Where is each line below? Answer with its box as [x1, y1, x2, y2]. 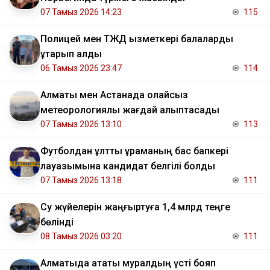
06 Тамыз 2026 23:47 [40, 63, 122, 74]
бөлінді [40, 216, 74, 228]
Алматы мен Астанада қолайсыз [40, 89, 188, 101]
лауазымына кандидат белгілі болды [40, 160, 215, 172]
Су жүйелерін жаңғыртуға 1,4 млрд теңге [40, 201, 230, 213]
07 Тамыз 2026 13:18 [40, 175, 122, 186]
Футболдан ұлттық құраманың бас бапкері [40, 145, 228, 157]
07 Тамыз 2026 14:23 [40, 7, 122, 17]
